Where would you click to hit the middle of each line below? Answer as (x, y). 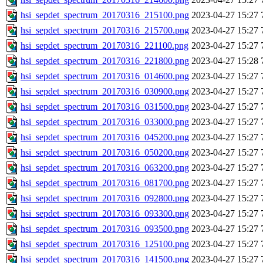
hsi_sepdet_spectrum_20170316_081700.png (105, 183)
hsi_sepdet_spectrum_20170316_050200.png (105, 153)
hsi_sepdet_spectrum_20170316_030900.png (105, 92)
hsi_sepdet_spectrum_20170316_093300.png (105, 214)
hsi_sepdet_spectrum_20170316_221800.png (105, 61)
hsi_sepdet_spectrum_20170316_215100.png (105, 15)
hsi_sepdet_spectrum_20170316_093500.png (105, 229)
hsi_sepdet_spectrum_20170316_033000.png (105, 122)
